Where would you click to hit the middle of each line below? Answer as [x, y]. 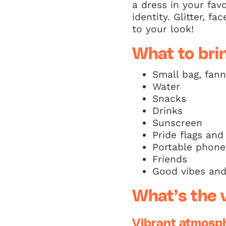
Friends [170, 159]
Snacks [169, 99]
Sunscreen [177, 123]
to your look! [163, 29]
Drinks [167, 111]
